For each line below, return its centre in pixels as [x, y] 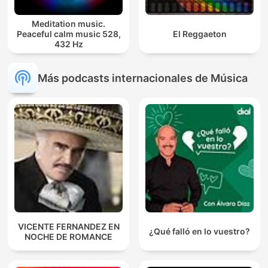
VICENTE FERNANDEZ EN [68, 226]
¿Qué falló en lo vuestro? [200, 232]
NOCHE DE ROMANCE [68, 236]
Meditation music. [68, 24]
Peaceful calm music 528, [68, 34]
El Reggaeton [200, 34]
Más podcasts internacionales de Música [143, 78]
